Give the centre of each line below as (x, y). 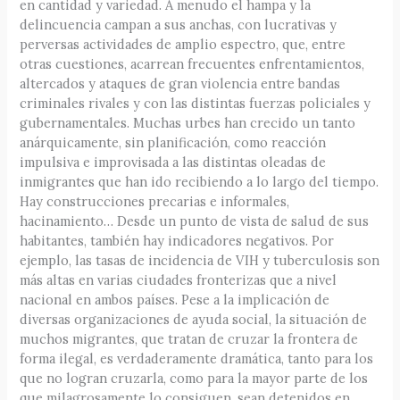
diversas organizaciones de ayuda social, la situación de (194, 320)
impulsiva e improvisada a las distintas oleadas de (173, 162)
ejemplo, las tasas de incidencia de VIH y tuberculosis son (200, 261)
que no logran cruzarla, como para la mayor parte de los (194, 379)
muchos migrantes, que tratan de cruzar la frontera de (189, 339)
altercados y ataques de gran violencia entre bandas (180, 84)
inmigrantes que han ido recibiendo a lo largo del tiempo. (200, 182)
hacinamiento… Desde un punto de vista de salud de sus (195, 221)
